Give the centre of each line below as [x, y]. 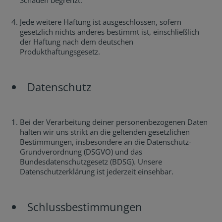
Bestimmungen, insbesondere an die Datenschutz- [106, 142]
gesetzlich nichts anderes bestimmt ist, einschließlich [110, 32]
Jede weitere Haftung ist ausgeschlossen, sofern [101, 22]
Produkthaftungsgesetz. [60, 52]
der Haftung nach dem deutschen [77, 42]
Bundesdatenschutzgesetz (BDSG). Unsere [91, 162]
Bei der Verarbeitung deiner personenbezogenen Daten [114, 122]
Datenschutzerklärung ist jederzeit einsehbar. [97, 171]
